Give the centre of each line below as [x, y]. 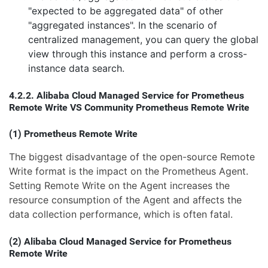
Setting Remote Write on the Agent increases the [119, 186]
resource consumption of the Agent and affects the [125, 200]
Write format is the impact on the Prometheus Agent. [129, 171]
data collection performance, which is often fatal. [121, 214]
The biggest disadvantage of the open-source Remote [132, 157]
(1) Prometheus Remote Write [73, 134]
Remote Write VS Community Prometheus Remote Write [129, 108]
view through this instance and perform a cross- [138, 54]
